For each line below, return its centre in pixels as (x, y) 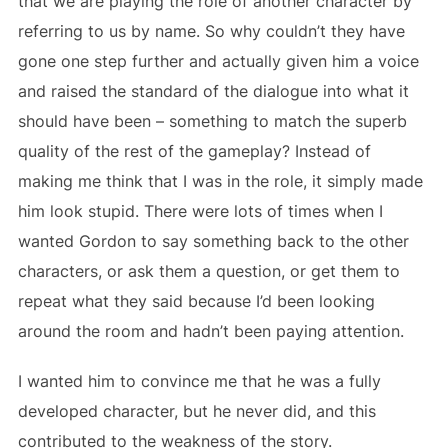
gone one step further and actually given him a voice (218, 60)
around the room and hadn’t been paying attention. (210, 330)
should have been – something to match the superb (212, 120)
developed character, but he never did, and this (196, 410)
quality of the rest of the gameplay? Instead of (194, 150)
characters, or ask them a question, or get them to (208, 270)
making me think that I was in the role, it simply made (220, 180)
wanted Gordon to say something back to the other (213, 240)
